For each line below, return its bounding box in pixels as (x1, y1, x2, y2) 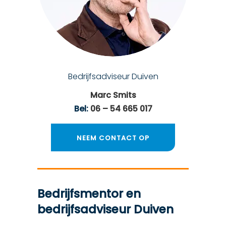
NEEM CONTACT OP (77, 133, 149, 143)
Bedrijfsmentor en (37, 186, 141, 202)
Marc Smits (90, 89, 136, 101)
